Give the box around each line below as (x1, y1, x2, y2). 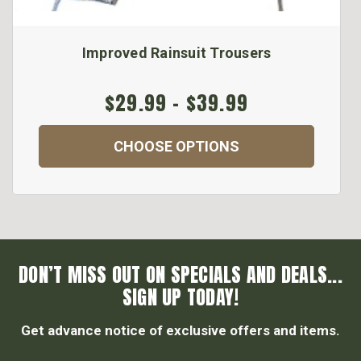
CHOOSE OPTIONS (114, 138, 239, 156)
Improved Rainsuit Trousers (81, 44, 272, 62)
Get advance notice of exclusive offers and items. (21, 322, 340, 339)
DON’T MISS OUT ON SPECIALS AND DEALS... (19, 260, 342, 290)
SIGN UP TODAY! (122, 283, 239, 313)
